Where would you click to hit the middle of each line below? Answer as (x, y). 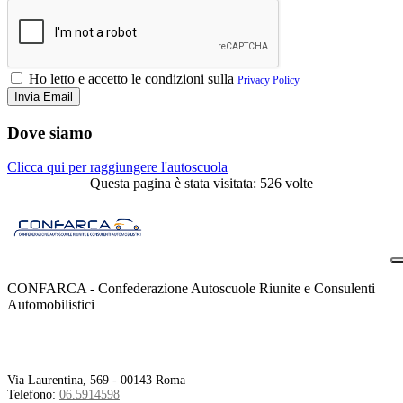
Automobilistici (51, 305)
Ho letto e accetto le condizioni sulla (131, 78)
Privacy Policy (269, 80)
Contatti (45, 343)
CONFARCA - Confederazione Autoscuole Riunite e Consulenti (191, 289)
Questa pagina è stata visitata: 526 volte (201, 184)
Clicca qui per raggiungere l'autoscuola (117, 167)
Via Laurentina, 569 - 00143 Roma (96, 381)
